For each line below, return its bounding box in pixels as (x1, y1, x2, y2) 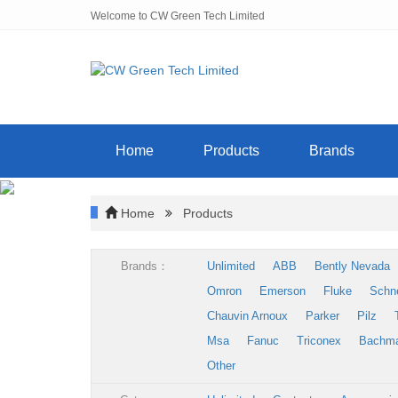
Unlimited (207, 259, 255, 273)
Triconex (297, 334, 341, 347)
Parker (306, 309, 339, 322)
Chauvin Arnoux (207, 309, 288, 322)
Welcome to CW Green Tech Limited (91, 10, 265, 22)
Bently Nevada (314, 259, 390, 273)
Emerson (259, 284, 306, 298)
